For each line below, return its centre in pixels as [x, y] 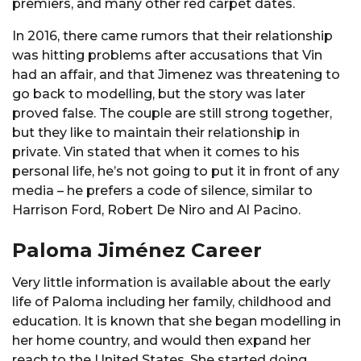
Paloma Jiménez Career [137, 250]
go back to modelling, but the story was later [159, 93]
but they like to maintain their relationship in [156, 132]
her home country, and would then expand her [162, 341]
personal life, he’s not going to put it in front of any [176, 171]
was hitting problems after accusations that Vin [167, 55]
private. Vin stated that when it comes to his [156, 151]
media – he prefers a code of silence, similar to [162, 190]
